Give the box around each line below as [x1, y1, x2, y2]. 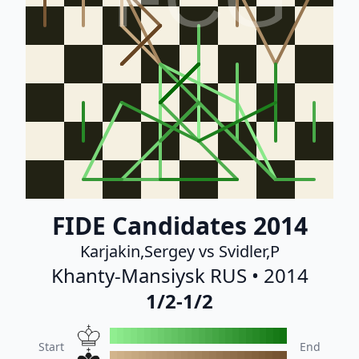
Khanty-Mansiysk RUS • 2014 [50, 262, 309, 288]
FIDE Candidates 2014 [51, 209, 308, 242]
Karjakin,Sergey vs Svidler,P [79, 240, 280, 262]
